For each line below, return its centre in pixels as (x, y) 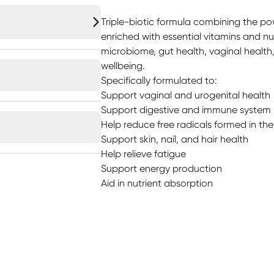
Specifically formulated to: (159, 80)
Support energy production (161, 168)
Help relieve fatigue (143, 154)
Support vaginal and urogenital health (185, 95)
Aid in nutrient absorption (157, 183)
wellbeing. (123, 66)
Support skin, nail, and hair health (174, 139)
